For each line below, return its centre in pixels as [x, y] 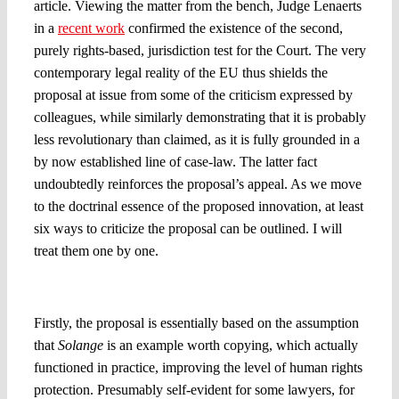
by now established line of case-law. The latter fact [175, 161]
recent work [91, 28]
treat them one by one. [96, 250]
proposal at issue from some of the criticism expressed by [193, 94]
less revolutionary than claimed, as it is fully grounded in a [196, 139]
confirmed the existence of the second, [233, 28]
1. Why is [65, 284]
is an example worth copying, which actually [230, 345]
